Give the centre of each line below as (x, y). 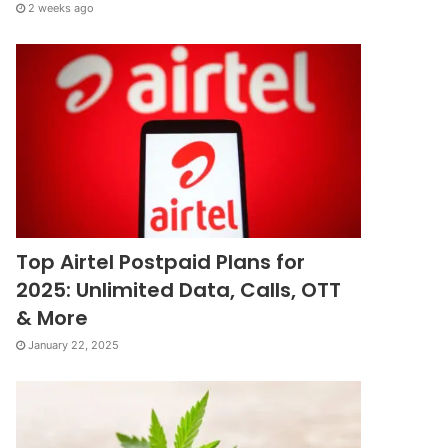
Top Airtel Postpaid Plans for (161, 262)
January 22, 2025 (74, 345)
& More (52, 318)
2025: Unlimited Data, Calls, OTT (179, 290)
